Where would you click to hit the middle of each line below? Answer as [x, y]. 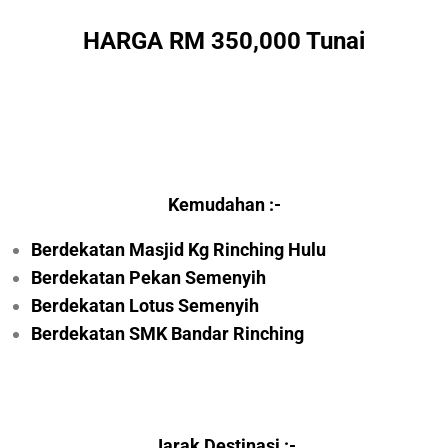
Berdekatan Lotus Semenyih [145, 306]
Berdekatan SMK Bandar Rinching [168, 334]
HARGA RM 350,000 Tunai [224, 41]
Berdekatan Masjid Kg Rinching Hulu [179, 250]
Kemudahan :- [224, 205]
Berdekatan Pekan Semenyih [149, 278]
